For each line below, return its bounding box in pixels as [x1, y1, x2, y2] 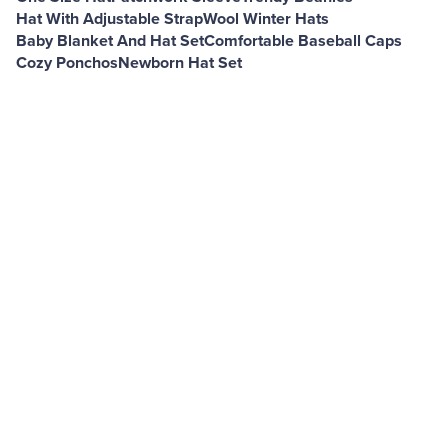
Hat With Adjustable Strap [16, 9, 203, 29]
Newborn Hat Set [118, 53, 242, 73]
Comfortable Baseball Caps [204, 31, 402, 51]
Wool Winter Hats [203, 9, 329, 29]
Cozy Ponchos [16, 53, 118, 73]
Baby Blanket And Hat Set [16, 31, 204, 51]
